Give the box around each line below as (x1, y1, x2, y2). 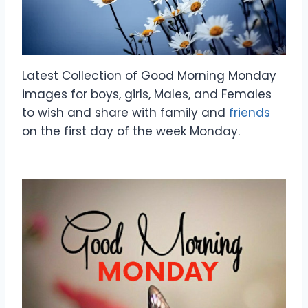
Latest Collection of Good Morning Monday (22, 67, 276, 84)
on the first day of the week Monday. (22, 123, 240, 140)
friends (229, 104, 270, 121)
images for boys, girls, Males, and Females (22, 86, 272, 102)
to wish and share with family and (22, 104, 229, 121)
